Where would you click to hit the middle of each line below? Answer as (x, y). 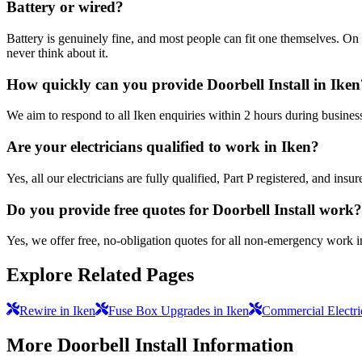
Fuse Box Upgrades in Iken (179, 311)
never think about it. (57, 53)
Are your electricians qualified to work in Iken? (163, 147)
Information (240, 345)
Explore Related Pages (100, 275)
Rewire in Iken (57, 311)
